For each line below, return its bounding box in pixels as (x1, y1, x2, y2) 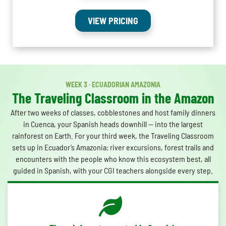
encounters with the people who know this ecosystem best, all (15, 154, 211, 164)
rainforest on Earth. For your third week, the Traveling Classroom (12, 131, 214, 141)
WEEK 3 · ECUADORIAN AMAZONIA (66, 80, 160, 89)
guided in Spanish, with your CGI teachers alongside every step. (13, 165, 213, 176)
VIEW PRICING (88, 15, 138, 27)
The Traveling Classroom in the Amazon (12, 89, 214, 107)
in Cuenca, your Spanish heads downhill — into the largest (23, 119, 203, 129)
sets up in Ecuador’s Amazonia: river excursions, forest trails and (12, 142, 214, 152)
